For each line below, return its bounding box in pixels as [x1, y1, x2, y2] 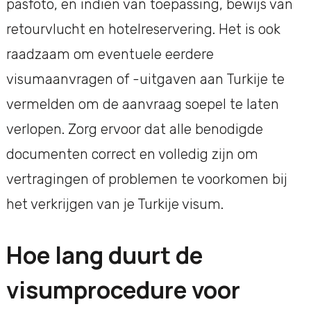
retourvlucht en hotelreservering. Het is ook [6, 20, 280, 37]
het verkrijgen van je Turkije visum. [6, 195, 224, 212]
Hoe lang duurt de [6, 238, 203, 271]
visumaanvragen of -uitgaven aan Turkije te [6, 70, 285, 87]
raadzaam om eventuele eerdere [6, 45, 214, 62]
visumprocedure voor [6, 273, 240, 305]
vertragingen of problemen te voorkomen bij [6, 170, 287, 187]
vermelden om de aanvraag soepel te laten [6, 95, 279, 112]
